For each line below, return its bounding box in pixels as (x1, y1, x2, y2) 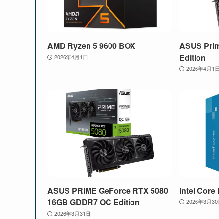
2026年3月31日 (54, 209, 91, 218)
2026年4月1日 (54, 52, 88, 61)
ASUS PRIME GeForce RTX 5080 (47, 185, 168, 197)
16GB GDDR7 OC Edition (47, 197, 140, 208)
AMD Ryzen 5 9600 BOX (47, 40, 135, 51)
